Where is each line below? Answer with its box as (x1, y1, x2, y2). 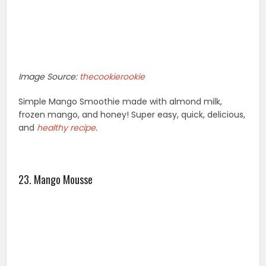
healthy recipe (37, 122, 96, 134)
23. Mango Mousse (18, 172, 93, 188)
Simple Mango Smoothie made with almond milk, (18, 96, 223, 108)
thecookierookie (80, 71, 145, 83)
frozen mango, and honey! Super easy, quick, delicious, (18, 109, 246, 121)
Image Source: (18, 71, 80, 83)
